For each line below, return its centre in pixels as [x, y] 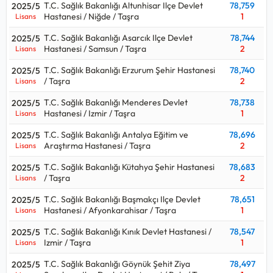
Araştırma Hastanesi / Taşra [97, 145]
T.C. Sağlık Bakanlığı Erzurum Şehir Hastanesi [129, 70]
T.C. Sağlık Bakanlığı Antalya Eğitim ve [116, 134]
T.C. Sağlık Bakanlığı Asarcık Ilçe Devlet [118, 37]
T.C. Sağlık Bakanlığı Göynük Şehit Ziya [117, 264]
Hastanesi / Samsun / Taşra [95, 48]
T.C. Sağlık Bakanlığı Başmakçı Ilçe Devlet [122, 199]
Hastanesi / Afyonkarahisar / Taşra [110, 210]
